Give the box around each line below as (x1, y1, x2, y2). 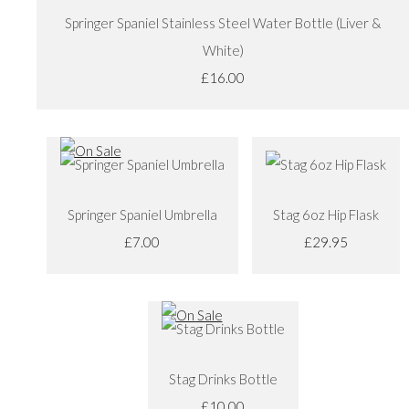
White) (202, 41, 244, 58)
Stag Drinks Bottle (168, 370, 278, 387)
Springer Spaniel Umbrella (67, 205, 217, 223)
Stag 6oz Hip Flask (272, 205, 379, 223)
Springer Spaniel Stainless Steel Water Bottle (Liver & (64, 14, 382, 31)
